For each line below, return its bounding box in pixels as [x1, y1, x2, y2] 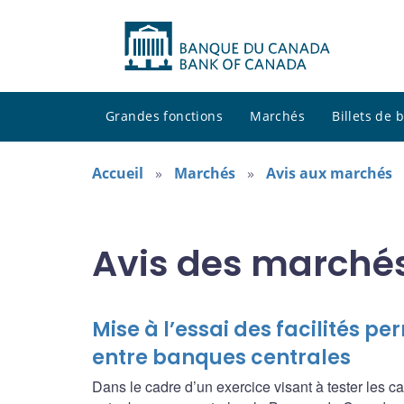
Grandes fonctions [106, 107, 224, 125]
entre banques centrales [92, 344, 351, 372]
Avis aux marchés [266, 163, 392, 184]
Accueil [92, 163, 143, 184]
